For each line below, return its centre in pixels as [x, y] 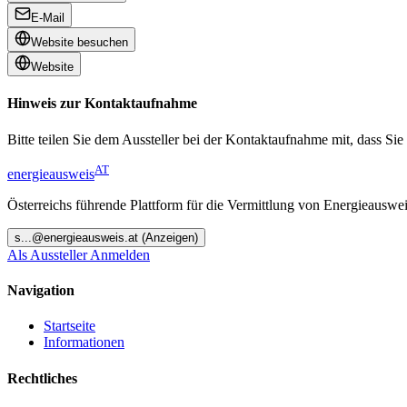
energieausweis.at [91, 237]
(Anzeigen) [168, 237]
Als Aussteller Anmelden [79, 254]
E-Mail [48, 18]
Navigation [41, 291]
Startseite [69, 326]
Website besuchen [79, 43]
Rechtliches [42, 378]
